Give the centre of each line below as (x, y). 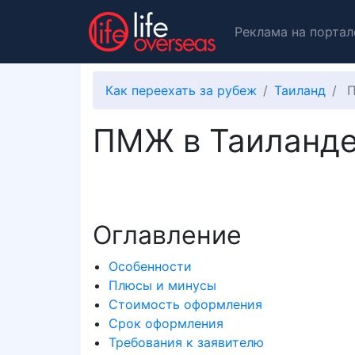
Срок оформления (166, 323)
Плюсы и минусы (162, 285)
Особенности (150, 266)
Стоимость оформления (185, 304)
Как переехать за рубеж (181, 90)
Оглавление (167, 235)
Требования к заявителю (186, 342)
